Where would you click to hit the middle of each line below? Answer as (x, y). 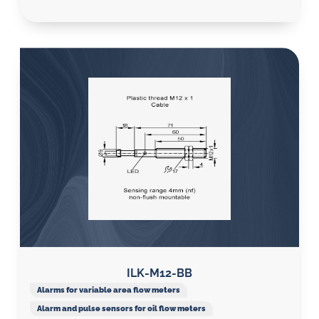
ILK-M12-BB (159, 273)
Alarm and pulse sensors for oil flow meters (121, 308)
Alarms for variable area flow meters (108, 290)
